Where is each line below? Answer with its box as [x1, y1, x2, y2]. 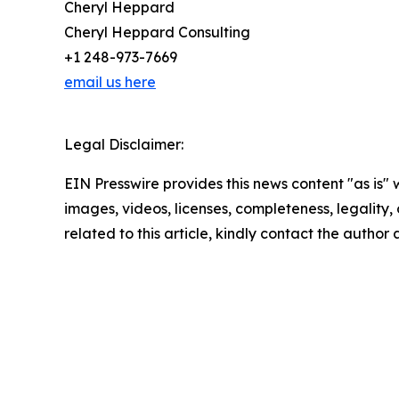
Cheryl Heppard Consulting [64, 23, 250, 42]
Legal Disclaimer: [64, 135, 183, 154]
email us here [64, 73, 156, 92]
